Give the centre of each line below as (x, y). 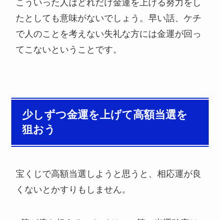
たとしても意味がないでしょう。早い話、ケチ (109, 18)
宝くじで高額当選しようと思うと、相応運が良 (109, 174)
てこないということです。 (69, 50)
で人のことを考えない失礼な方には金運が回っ (109, 34)
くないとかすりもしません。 (73, 190)
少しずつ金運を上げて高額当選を (105, 115)
